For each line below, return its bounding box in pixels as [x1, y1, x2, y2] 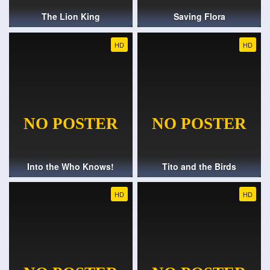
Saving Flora [173, 10, 225, 23]
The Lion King [41, 10, 100, 23]
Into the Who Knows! [27, 160, 115, 172]
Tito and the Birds [162, 160, 237, 172]
